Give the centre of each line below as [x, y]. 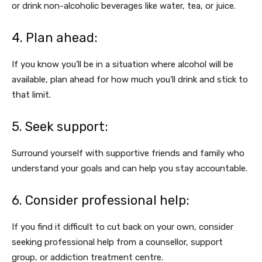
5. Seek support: [60, 127]
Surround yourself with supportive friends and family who [128, 153]
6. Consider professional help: [101, 200]
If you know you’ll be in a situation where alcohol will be [123, 64]
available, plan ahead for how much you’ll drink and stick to [130, 80]
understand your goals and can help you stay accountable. [130, 168]
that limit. [31, 95]
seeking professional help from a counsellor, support [117, 242]
